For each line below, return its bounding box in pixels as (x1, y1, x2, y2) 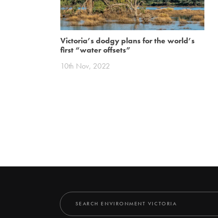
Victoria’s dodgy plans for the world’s (60, 35, 195, 46)
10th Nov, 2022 (60, 61, 110, 72)
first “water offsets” (60, 44, 131, 55)
